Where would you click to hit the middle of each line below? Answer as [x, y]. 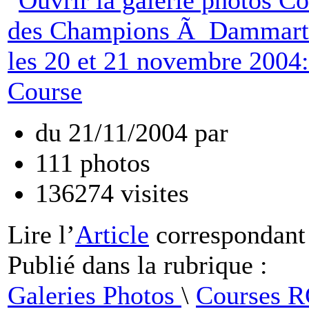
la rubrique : [199, 265]
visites [151, 193]
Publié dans [69, 265]
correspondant [227, 234]
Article [112, 234]
